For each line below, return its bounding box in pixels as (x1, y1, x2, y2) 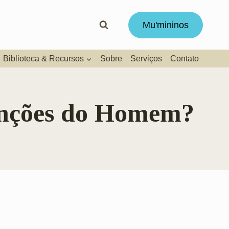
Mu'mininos (143, 19, 189, 30)
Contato (170, 54, 199, 63)
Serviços (130, 54, 162, 63)
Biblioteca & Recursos (3, 54, 84, 63)
